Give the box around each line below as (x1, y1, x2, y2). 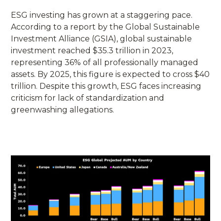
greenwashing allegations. (11, 105, 114, 114)
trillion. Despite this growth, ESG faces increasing (11, 81, 202, 91)
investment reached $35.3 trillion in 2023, (11, 45, 174, 55)
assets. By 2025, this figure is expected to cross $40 (11, 69, 210, 79)
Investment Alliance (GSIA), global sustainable (11, 34, 192, 43)
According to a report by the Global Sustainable (11, 22, 200, 32)
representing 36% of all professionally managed (11, 57, 199, 67)
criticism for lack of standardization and (11, 93, 165, 103)
